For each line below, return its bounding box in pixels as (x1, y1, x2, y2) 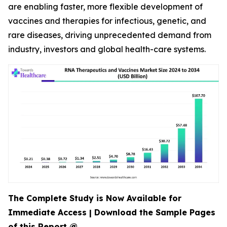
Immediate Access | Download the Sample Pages (8, 207, 215, 217)
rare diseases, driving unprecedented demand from (8, 30, 211, 40)
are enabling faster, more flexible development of (8, 2, 203, 12)
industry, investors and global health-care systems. (8, 44, 206, 54)
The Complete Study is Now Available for (8, 193, 181, 203)
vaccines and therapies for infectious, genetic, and (8, 16, 206, 26)
